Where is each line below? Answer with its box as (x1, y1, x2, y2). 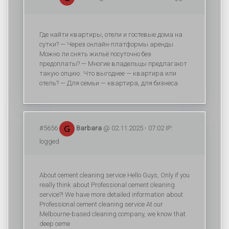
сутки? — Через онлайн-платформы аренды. (39, 40, 175, 48)
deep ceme (39, 220, 70, 227)
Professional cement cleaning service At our (39, 200, 163, 208)
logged (39, 137, 59, 145)
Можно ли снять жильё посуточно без (39, 50, 151, 58)
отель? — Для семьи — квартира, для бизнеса (39, 79, 178, 87)
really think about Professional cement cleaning (39, 181, 175, 189)
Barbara (75, 124, 102, 132)
